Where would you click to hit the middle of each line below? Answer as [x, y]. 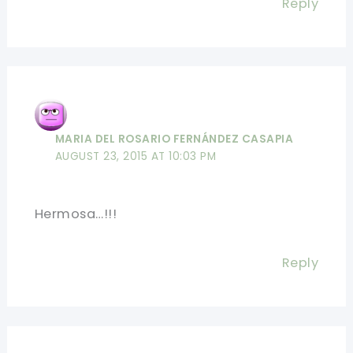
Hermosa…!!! [76, 214]
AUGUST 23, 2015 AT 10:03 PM [136, 157]
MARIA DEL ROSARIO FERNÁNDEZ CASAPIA [174, 139]
